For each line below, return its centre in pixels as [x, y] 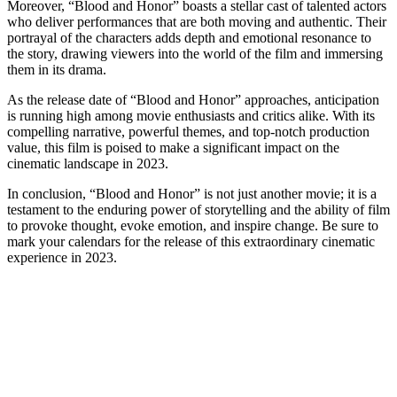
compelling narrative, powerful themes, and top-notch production [188, 131]
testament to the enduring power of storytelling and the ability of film [198, 209]
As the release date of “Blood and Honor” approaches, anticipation [193, 99]
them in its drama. [57, 69]
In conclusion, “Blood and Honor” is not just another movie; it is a [192, 193]
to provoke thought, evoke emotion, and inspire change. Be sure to [193, 225]
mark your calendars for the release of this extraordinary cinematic [191, 241]
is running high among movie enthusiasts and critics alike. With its [191, 115]
